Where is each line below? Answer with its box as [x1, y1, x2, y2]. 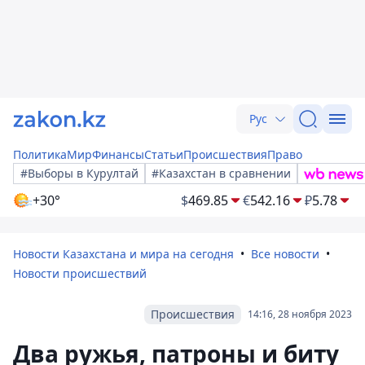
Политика [13, 147, 67, 162]
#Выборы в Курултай [20, 165, 139, 181]
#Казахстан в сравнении [152, 165, 291, 181]
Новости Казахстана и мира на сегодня [13, 246, 234, 262]
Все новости [251, 246, 319, 262]
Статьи [144, 147, 183, 162]
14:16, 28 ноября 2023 [248, 307, 352, 321]
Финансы [92, 147, 144, 162]
